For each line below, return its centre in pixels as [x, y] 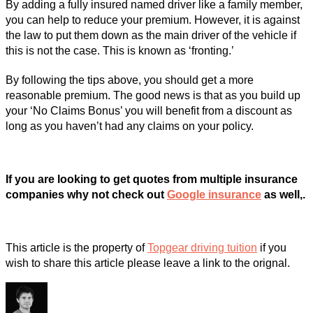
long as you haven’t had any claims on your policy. [130, 126]
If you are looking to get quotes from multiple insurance [152, 179]
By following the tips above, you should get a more [130, 80]
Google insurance [214, 194]
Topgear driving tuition [202, 247]
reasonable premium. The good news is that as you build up [153, 95]
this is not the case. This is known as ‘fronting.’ [120, 50]
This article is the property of [77, 247]
